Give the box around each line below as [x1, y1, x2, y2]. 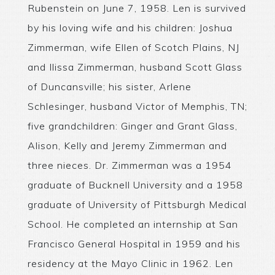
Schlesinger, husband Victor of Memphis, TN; [27, 99, 247, 112]
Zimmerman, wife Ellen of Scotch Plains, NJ [27, 41, 239, 53]
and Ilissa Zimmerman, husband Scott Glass [27, 60, 242, 73]
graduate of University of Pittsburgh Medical [27, 198, 247, 211]
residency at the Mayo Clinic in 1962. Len [27, 257, 233, 269]
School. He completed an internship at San [27, 217, 238, 230]
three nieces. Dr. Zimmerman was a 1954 [27, 158, 232, 171]
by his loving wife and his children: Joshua [27, 21, 233, 34]
